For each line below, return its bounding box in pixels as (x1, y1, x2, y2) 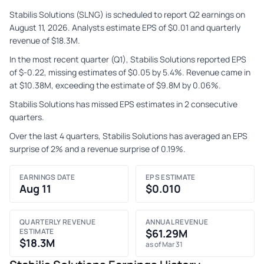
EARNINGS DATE (19, 171, 75, 182)
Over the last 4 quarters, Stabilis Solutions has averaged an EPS (9, 130, 247, 141)
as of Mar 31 (146, 239, 183, 249)
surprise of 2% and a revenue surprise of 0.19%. (9, 143, 186, 154)
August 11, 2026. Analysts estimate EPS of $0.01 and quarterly (9, 21, 240, 33)
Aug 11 (19, 181, 51, 196)
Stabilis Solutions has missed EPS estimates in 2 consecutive (9, 98, 237, 110)
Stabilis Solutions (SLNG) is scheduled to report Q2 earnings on (9, 8, 245, 20)
